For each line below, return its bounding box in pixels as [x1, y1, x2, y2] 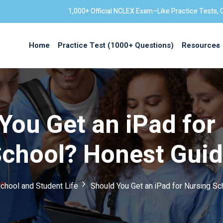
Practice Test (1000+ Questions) [58, 40, 174, 51]
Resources [182, 40, 220, 51]
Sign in [90, 97, 133, 118]
